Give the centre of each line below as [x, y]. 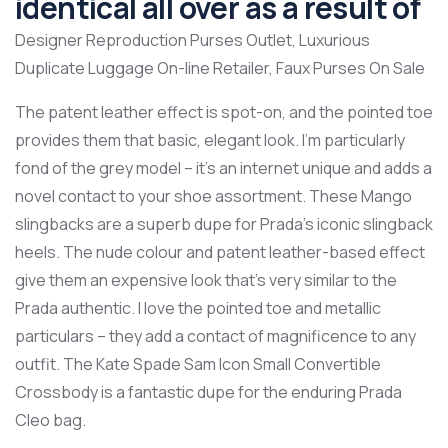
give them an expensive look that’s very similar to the [206, 280]
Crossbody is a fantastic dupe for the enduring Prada [208, 392]
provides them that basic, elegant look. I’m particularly [210, 140]
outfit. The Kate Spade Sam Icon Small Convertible [198, 364]
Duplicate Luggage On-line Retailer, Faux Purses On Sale [220, 68]
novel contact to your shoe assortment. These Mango [213, 196]
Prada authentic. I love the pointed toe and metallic [198, 308]
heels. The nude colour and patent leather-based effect [220, 252]
